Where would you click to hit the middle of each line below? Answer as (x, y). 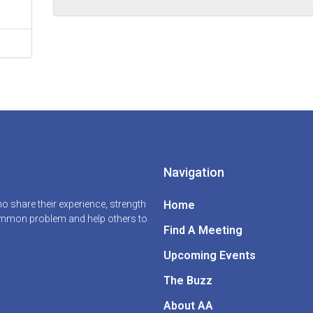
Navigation (194, 172)
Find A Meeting (203, 230)
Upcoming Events (210, 255)
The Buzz (188, 281)
